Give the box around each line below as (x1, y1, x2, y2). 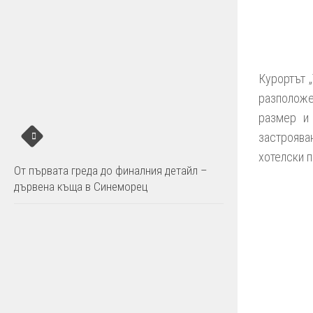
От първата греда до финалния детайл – (14, 163, 208, 177)
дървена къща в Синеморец (14, 180, 148, 194)
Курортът (259, 71, 310, 86)
